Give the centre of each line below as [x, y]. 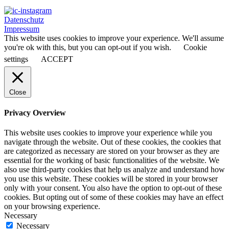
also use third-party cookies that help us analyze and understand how [114, 170]
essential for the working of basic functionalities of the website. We [112, 161]
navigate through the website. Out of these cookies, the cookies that [112, 142]
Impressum [22, 29]
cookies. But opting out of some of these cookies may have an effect [114, 197]
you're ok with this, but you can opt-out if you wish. [89, 47]
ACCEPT [57, 59]
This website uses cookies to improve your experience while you [108, 133]
